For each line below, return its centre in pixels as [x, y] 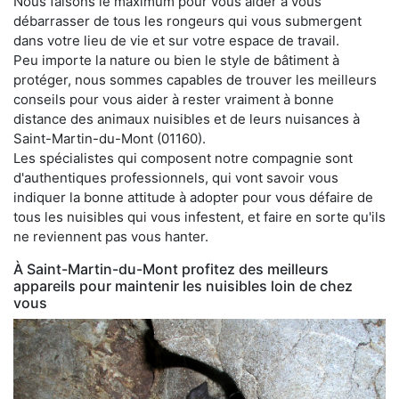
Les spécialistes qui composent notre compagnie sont [183, 158]
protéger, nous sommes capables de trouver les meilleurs [195, 79]
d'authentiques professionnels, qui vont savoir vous [176, 177]
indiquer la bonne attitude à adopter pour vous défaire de [193, 197]
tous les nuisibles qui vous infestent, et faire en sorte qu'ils [199, 216]
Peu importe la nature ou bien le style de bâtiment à [176, 60]
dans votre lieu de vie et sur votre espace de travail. [176, 40]
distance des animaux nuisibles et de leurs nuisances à [187, 118]
